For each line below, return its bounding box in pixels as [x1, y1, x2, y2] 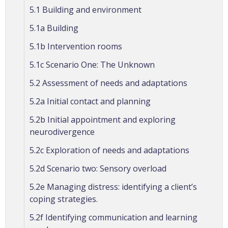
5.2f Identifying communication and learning [30, 211, 197, 223]
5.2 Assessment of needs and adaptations [30, 77, 187, 89]
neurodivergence [30, 126, 95, 137]
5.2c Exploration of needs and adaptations [30, 144, 189, 156]
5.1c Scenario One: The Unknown [30, 59, 155, 70]
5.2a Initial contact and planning [30, 95, 151, 107]
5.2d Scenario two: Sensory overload [30, 162, 166, 174]
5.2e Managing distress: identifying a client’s [30, 181, 197, 192]
